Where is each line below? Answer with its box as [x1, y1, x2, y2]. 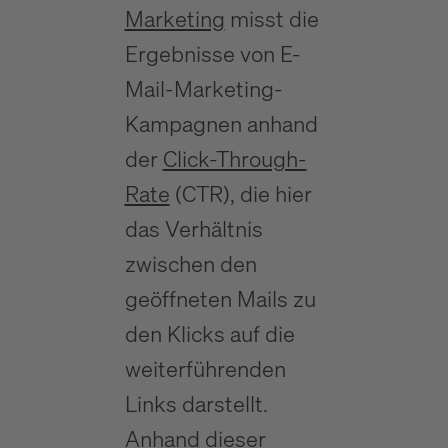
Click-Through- [162, 144, 307, 173]
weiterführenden [124, 354, 286, 383]
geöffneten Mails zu [124, 284, 316, 313]
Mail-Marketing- [124, 74, 283, 103]
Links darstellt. [124, 389, 268, 418]
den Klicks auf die [124, 319, 295, 348]
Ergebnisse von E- [124, 39, 301, 68]
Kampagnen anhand [124, 109, 318, 138]
